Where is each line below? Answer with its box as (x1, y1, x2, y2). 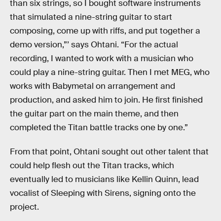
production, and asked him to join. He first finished (10, 94, 203, 105)
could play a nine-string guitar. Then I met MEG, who (10, 67, 210, 77)
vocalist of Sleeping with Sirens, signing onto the (10, 188, 196, 199)
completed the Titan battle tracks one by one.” (10, 122, 188, 133)
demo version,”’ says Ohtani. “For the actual (10, 39, 178, 50)
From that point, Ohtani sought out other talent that (10, 147, 209, 157)
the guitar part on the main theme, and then (10, 108, 179, 119)
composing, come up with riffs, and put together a (10, 25, 200, 36)
